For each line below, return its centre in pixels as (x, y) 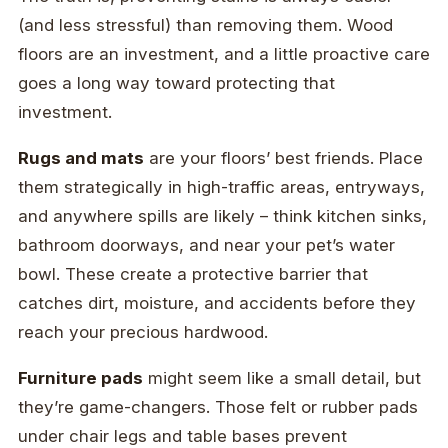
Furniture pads (80, 378)
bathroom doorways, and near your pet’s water (206, 245)
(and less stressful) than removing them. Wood (205, 25)
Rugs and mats (81, 158)
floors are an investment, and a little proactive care (224, 54)
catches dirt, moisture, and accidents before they (217, 303)
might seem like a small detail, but (282, 378)
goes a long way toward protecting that (176, 83)
